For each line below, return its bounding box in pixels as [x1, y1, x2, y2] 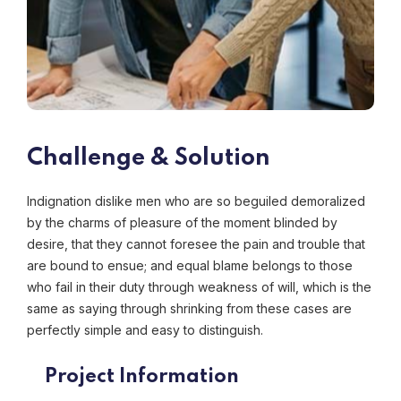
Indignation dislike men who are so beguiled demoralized [27, 193, 365, 209]
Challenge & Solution [27, 147, 270, 171]
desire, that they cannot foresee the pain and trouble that [27, 236, 365, 252]
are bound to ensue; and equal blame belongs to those [27, 258, 353, 274]
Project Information [45, 367, 239, 388]
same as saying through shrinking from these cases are [27, 301, 352, 317]
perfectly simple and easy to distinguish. [27, 322, 263, 338]
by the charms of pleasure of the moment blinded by [27, 215, 337, 231]
